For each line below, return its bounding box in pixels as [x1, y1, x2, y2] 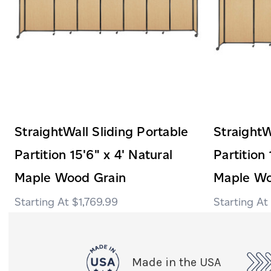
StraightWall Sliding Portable [15, 123, 189, 139]
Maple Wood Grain [15, 169, 126, 185]
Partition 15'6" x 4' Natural [15, 146, 172, 162]
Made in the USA [131, 255, 221, 269]
